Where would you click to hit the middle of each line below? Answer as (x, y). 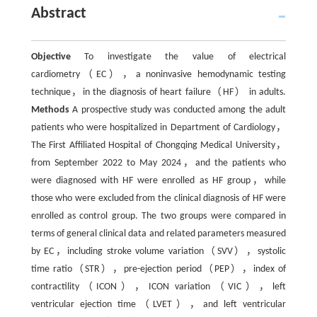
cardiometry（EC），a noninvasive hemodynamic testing (158, 74)
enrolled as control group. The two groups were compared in (158, 216)
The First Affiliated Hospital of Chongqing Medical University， (158, 145)
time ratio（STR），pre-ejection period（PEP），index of (158, 269)
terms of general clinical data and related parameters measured (158, 234)
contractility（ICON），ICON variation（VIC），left (158, 287)
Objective (51, 57)
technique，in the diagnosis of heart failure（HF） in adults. (158, 92)
